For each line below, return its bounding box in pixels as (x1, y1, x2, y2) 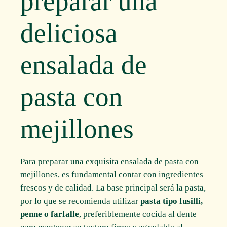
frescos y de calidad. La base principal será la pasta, (20, 182, 206, 193)
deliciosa (20, 18, 118, 48)
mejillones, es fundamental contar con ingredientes (20, 169, 204, 179)
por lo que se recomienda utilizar (20, 196, 141, 206)
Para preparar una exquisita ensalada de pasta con (20, 156, 199, 166)
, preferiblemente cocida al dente (79, 209, 197, 219)
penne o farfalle (20, 209, 80, 219)
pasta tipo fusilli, (140, 196, 203, 206)
